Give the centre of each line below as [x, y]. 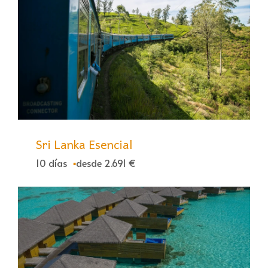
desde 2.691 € [106, 163]
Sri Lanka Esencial [84, 144]
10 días [51, 163]
